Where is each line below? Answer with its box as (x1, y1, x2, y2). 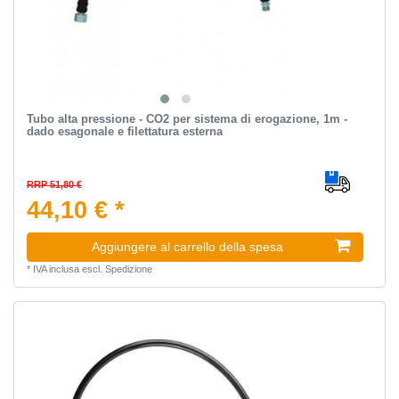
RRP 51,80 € (26, 179, 82, 191)
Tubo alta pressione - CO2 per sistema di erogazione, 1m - (26, 112, 347, 126)
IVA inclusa (32, 264, 79, 275)
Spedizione (104, 264, 152, 275)
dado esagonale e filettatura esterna (26, 125, 223, 139)
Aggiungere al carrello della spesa (92, 240, 283, 255)
